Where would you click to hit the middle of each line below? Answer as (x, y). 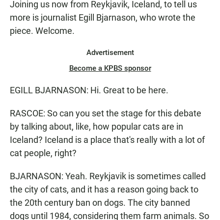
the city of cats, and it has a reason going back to (104, 189)
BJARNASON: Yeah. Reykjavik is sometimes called (108, 176)
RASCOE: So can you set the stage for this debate (106, 113)
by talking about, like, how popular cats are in (96, 126)
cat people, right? (43, 153)
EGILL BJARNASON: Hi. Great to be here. (89, 90)
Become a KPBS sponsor (110, 68)
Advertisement (110, 53)
